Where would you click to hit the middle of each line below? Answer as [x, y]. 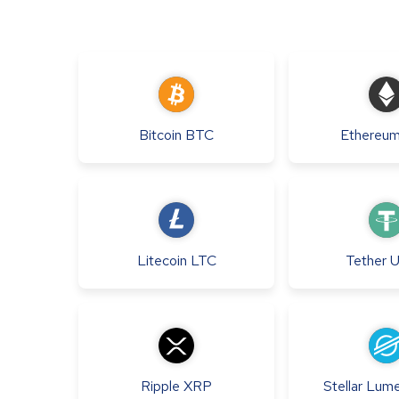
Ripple [160, 387]
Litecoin [162, 261]
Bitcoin [160, 135]
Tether [366, 261]
